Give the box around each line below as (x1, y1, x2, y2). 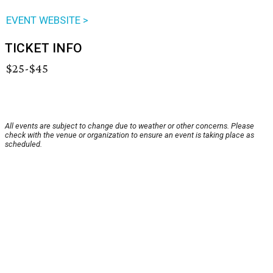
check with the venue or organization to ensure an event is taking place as (5, 130, 254, 140)
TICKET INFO (5, 41, 82, 56)
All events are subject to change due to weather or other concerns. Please (5, 121, 254, 131)
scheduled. (5, 140, 42, 149)
